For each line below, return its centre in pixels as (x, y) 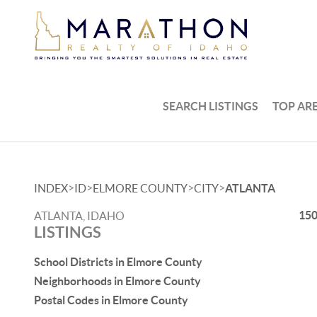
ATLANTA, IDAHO (79, 216)
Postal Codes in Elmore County (111, 300)
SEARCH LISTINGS (211, 106)
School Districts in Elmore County (118, 262)
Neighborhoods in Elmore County (117, 281)
